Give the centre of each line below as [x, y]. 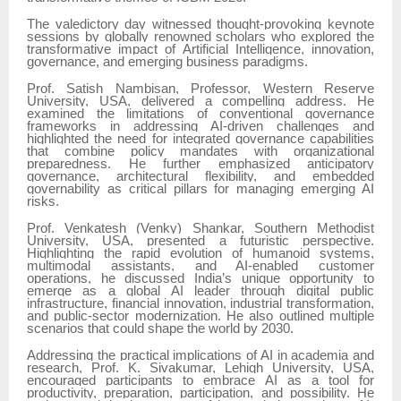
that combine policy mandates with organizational [200, 152]
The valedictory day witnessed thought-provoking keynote [200, 25]
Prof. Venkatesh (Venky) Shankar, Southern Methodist [200, 229]
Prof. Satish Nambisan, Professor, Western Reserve [200, 89]
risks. [43, 202]
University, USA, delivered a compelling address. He [200, 102]
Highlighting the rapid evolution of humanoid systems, [200, 254]
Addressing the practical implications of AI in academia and [200, 355]
